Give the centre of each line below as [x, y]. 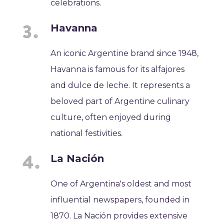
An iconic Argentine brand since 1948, [125, 53]
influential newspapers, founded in [120, 199]
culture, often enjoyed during [111, 117]
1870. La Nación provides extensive [119, 215]
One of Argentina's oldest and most [121, 183]
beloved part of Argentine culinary [120, 101]
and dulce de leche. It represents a [120, 85]
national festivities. [87, 133]
